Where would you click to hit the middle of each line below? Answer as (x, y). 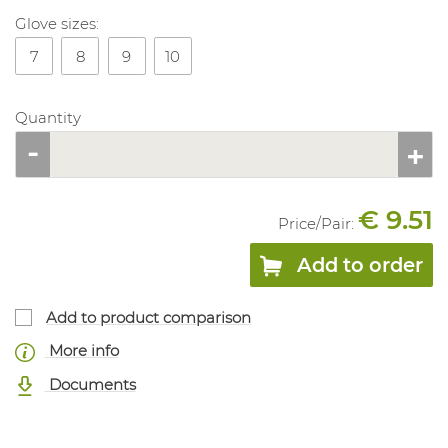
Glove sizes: (57, 24)
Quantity (48, 118)
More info (81, 351)
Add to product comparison (149, 317)
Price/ (299, 224)
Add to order (360, 265)
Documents (90, 384)
